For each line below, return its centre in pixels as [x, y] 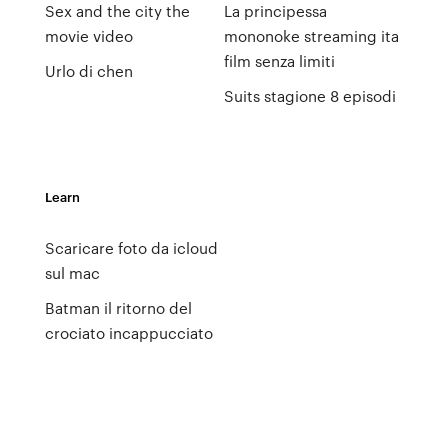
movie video [88, 36]
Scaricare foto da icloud [131, 248]
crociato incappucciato [128, 333]
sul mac [72, 273]
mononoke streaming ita [311, 36]
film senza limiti [279, 61]
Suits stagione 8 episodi [309, 96]
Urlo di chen [88, 71]
